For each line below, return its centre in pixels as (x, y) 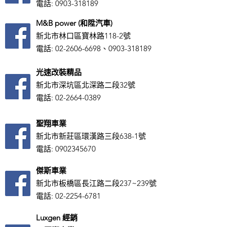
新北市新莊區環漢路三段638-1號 (91, 136)
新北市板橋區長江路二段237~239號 (96, 183)
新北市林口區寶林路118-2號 (83, 36)
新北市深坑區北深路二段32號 (86, 85)
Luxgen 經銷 (58, 218)
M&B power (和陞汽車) (74, 23)
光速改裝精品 (59, 72)
